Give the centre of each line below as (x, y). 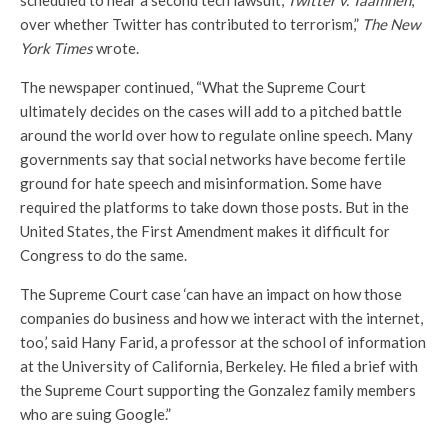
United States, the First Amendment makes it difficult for (205, 231)
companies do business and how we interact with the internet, (221, 318)
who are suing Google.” (95, 414)
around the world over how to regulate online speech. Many (216, 135)
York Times (56, 48)
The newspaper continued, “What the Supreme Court (193, 87)
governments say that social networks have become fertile (213, 159)
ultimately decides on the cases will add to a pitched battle (211, 111)
